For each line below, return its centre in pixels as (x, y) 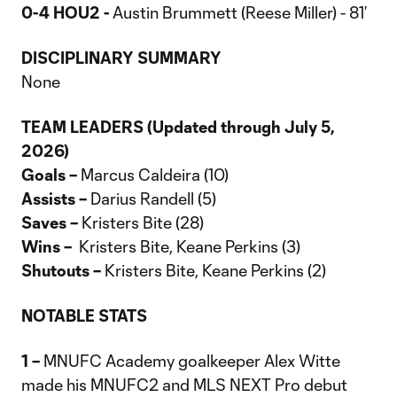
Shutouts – (61, 270)
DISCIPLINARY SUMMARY (121, 58)
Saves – (50, 222)
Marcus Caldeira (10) (153, 175)
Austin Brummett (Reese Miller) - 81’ (238, 12)
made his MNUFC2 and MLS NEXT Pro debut (184, 385)
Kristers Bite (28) (141, 222)
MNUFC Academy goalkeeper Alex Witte (190, 361)
